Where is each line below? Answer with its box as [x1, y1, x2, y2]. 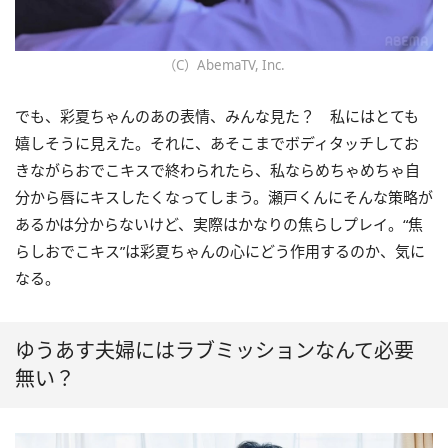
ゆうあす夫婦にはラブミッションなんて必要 [15, 336, 414, 364]
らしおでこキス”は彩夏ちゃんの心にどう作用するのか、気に [15, 240, 425, 261]
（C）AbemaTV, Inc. [163, 55, 285, 74]
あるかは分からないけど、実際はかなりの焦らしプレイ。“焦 [15, 213, 423, 234]
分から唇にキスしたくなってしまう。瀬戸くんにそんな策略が [15, 186, 433, 207]
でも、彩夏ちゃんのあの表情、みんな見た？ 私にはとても [15, 105, 419, 126]
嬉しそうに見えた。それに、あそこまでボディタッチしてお [15, 132, 419, 153]
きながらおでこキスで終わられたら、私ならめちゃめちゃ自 [15, 159, 420, 180]
